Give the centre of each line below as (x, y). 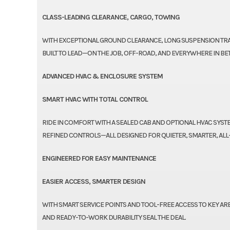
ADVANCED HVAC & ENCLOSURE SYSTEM (102, 76)
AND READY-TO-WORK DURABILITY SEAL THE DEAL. (114, 217)
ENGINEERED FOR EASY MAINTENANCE (99, 158)
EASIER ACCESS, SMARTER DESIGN (93, 181)
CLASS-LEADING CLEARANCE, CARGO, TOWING (111, 17)
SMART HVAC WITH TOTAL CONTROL (95, 99)
